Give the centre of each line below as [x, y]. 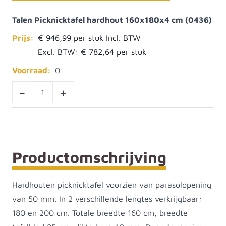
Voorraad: [32, 70]
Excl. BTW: [58, 52]
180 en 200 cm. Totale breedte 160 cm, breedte [100, 213]
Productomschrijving [89, 157]
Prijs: [23, 38]
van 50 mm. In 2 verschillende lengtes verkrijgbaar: [107, 199]
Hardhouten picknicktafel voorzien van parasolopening [112, 185]
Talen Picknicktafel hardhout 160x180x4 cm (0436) [112, 20]
